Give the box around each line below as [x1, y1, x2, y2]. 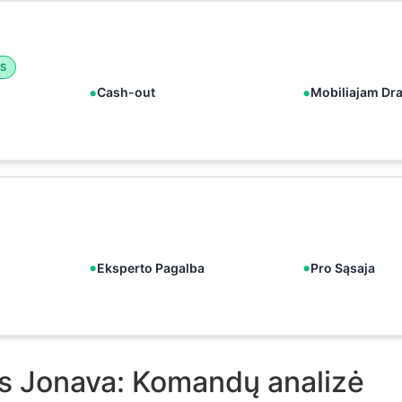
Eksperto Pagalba [96, 259, 205, 275]
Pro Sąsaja [310, 259, 376, 275]
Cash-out [96, 84, 155, 100]
